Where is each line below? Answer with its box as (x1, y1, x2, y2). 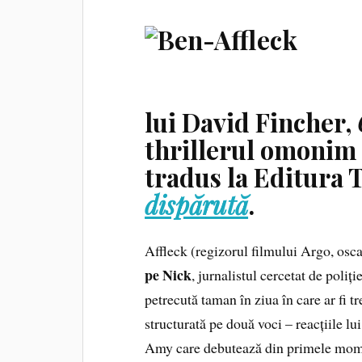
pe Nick (145, 264, 192, 286)
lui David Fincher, (145, 105, 358, 140)
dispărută (145, 187, 249, 222)
